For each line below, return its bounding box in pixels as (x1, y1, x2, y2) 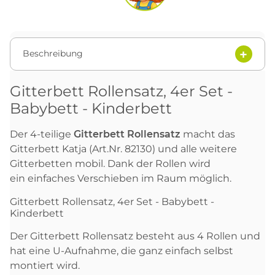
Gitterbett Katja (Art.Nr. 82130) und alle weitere (10, 142, 237, 155)
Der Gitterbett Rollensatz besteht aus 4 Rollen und (10, 230, 260, 242)
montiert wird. (10, 259, 80, 271)
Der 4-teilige (10, 128, 74, 140)
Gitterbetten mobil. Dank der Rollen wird (10, 157, 211, 169)
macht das (180, 128, 235, 140)
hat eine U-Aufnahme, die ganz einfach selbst (10, 244, 233, 257)
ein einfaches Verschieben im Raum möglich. (10, 172, 231, 184)
